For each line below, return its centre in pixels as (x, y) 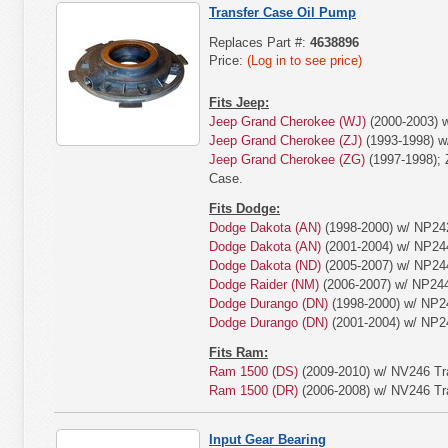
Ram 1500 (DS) (253, 371)
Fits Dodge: (244, 208)
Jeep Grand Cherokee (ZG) (287, 159)
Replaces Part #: (259, 42)
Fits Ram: (238, 352)
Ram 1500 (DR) (253, 390)
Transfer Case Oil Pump (282, 12)
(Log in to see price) (304, 60)
